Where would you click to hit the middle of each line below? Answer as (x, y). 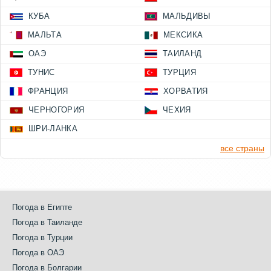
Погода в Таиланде (47, 223)
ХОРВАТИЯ (186, 91)
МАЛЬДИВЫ (187, 16)
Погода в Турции (42, 238)
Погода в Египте (42, 207)
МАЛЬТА (45, 35)
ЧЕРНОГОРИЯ (57, 110)
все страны (242, 149)
